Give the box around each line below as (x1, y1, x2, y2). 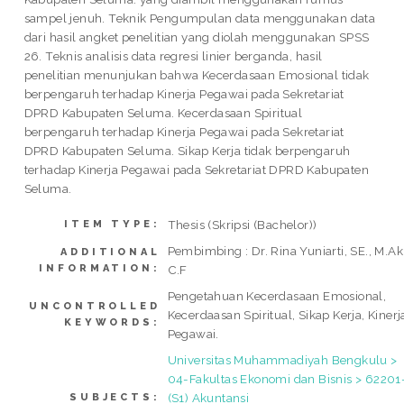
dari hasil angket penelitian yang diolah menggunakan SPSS (23, 30, 370, 45)
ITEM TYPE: (64, 217, 161, 230)
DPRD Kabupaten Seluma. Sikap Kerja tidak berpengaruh (23, 143, 351, 159)
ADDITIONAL (60, 245, 161, 258)
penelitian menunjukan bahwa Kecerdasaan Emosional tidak (23, 68, 370, 83)
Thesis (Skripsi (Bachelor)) (167, 216, 317, 232)
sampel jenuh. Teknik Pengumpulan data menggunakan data (23, 11, 376, 26)
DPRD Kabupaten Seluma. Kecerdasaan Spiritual (23, 106, 303, 121)
